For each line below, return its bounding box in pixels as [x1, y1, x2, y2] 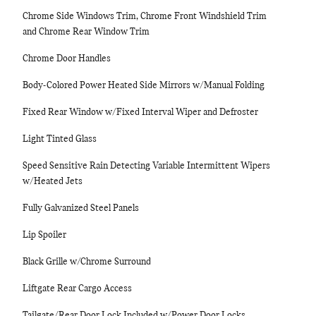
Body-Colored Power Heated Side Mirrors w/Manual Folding [23, 80, 265, 91]
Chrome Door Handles [23, 54, 111, 64]
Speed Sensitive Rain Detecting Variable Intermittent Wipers [23, 161, 270, 171]
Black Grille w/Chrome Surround [23, 257, 151, 267]
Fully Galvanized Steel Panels [23, 203, 139, 214]
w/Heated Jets [23, 176, 83, 187]
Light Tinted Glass [23, 134, 97, 145]
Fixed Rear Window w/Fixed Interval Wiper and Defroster [23, 107, 258, 118]
